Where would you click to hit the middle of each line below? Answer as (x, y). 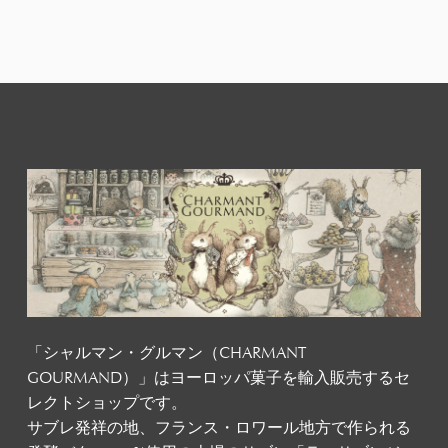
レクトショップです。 (107, 403)
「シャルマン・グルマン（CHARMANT (166, 353)
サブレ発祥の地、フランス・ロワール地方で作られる (219, 428)
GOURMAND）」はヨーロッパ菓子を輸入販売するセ (218, 378)
